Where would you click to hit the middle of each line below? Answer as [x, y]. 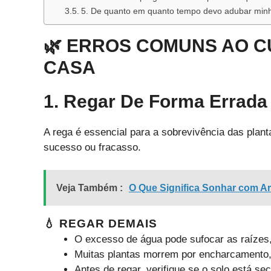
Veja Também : [90, 188]
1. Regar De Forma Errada [155, 101]
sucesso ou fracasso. [92, 147]
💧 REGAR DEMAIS [100, 224]
